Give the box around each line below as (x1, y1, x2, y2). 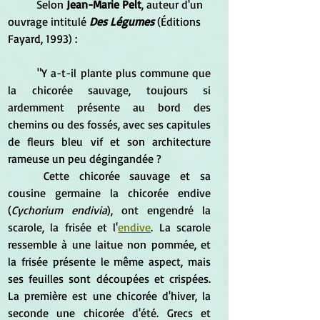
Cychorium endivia (11, 202, 107, 217)
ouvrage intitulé (8, 14, 89, 29)
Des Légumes (89, 14, 154, 29)
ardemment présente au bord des (8, 99, 211, 114)
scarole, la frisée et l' (8, 219, 119, 234)
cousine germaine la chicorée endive (8, 185, 211, 200)
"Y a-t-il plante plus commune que (8, 65, 38, 80)
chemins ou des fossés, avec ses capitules (8, 116, 211, 131)
